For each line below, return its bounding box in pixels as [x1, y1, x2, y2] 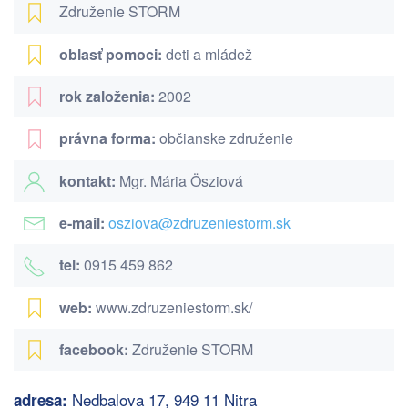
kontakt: [59, 169, 116, 191]
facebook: [59, 338, 128, 360]
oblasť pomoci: [59, 43, 162, 65]
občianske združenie [156, 127, 293, 149]
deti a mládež [162, 43, 252, 65]
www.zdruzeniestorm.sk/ [92, 296, 252, 318]
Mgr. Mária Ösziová [116, 169, 243, 191]
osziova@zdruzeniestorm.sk [108, 212, 291, 234]
